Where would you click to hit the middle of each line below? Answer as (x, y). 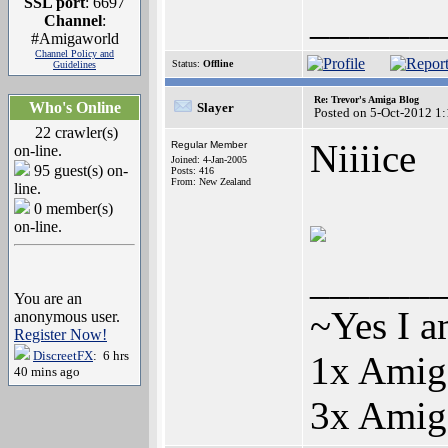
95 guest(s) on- (79, 170)
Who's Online (74, 107)
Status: (186, 63)
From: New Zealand (211, 181)
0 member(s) (71, 208)
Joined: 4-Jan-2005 (209, 159)
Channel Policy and (74, 53)
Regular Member (209, 144)
